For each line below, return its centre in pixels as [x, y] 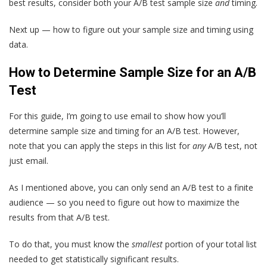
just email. [29, 160]
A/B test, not [232, 145]
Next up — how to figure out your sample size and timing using [131, 29]
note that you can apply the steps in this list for [101, 145]
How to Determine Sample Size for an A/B [133, 72]
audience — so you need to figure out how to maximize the [124, 202]
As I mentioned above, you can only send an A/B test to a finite [131, 187]
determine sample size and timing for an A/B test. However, [124, 131]
